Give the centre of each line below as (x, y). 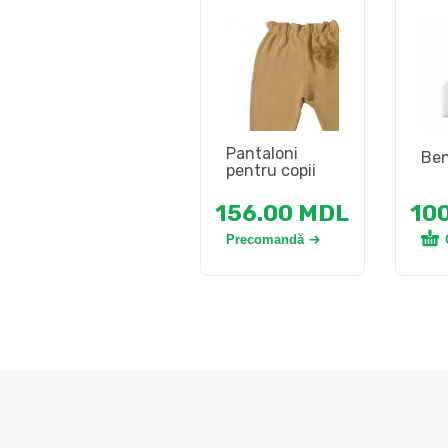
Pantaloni (261, 154)
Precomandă (264, 239)
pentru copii (270, 171)
